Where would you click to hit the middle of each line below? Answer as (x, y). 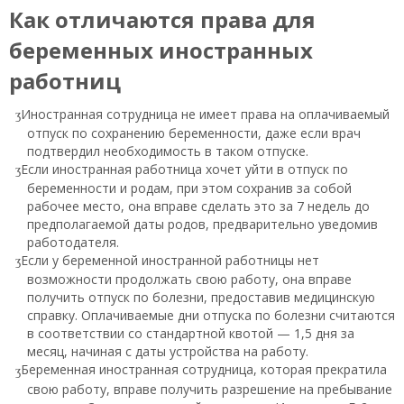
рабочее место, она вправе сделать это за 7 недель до (198, 206)
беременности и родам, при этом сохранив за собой (189, 188)
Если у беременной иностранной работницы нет (170, 260)
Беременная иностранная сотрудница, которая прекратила (204, 370)
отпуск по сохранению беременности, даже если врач (194, 133)
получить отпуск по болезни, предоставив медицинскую (201, 298)
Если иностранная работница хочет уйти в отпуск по (184, 169)
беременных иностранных (161, 50)
